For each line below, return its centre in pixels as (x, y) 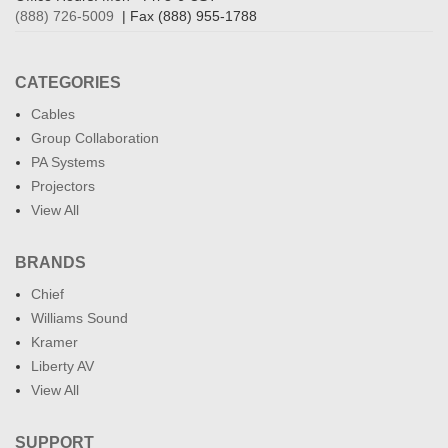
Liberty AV (62, 365)
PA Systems (68, 161)
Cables (53, 113)
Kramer (54, 341)
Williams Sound (79, 317)
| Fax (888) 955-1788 (185, 15)
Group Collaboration (95, 137)
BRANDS (50, 262)
